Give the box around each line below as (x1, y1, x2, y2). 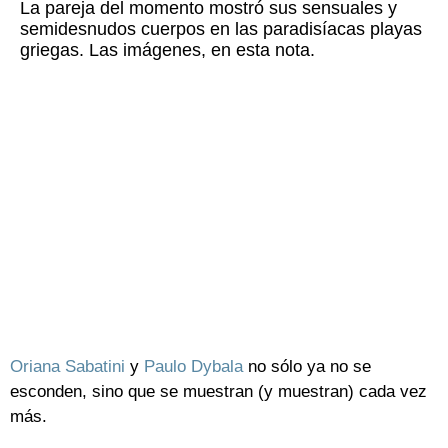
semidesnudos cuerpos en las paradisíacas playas (20, 19, 422, 40)
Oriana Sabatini (10, 357, 125, 377)
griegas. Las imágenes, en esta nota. (20, 40, 315, 61)
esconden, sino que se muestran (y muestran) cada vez (10, 382, 427, 402)
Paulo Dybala (144, 357, 243, 377)
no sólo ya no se (243, 357, 371, 377)
